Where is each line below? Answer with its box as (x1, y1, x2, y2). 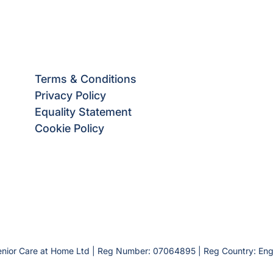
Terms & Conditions (35, 73, 136, 85)
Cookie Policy (35, 122, 104, 135)
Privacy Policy (35, 89, 106, 102)
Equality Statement (35, 105, 132, 118)
